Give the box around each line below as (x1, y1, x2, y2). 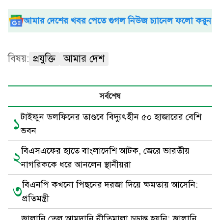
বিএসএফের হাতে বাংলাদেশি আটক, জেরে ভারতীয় (21, 145, 190, 156)
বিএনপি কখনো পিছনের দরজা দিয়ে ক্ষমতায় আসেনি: (22, 179, 198, 190)
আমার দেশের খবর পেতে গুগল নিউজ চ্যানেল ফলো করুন (24, 15, 211, 26)
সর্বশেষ (100, 91, 120, 101)
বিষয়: (8, 53, 29, 65)
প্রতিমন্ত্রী (22, 193, 49, 204)
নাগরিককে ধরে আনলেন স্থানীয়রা (21, 159, 131, 170)
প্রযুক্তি (33, 53, 55, 65)
